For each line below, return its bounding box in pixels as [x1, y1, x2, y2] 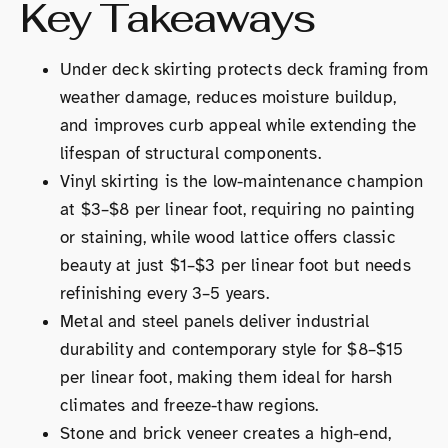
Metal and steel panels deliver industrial [60, 310, 369, 332]
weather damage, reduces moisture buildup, [60, 86, 396, 108]
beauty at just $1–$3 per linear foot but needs [60, 254, 411, 276]
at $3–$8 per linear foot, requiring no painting [60, 198, 415, 220]
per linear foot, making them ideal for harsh [60, 366, 393, 388]
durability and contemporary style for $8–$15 [60, 338, 404, 360]
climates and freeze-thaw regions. [60, 394, 319, 416]
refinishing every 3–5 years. [60, 282, 269, 304]
